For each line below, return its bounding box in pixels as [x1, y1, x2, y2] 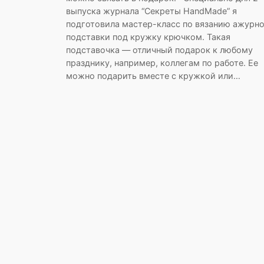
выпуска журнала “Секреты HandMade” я [66, 6, 237, 16]
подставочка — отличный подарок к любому [66, 45, 253, 55]
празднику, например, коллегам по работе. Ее [66, 58, 258, 68]
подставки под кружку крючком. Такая [66, 32, 230, 42]
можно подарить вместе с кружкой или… [66, 71, 240, 81]
